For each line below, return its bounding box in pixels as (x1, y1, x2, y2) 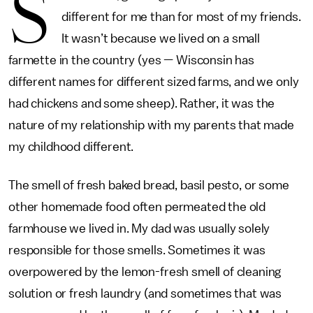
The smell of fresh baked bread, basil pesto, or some (8, 179, 289, 191)
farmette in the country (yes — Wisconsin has (8, 54, 254, 66)
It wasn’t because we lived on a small (61, 32, 260, 45)
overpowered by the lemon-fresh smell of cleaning (8, 265, 282, 278)
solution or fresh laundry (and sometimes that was (8, 287, 282, 300)
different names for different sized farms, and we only (8, 75, 299, 88)
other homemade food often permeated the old (8, 201, 266, 213)
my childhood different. (8, 140, 134, 153)
